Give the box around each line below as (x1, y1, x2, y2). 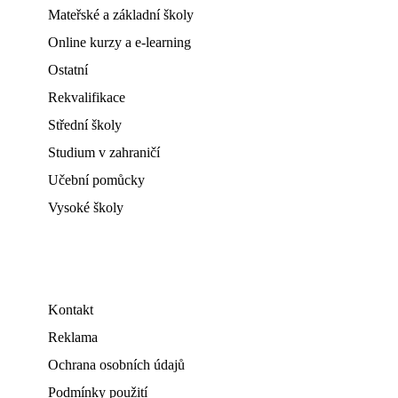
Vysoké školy (48, 200, 123, 215)
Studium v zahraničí (48, 145, 160, 160)
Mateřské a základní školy (48, 7, 194, 22)
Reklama (48, 330, 98, 345)
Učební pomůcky (48, 172, 145, 187)
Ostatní (48, 62, 88, 77)
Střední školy (48, 117, 122, 132)
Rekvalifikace (48, 90, 125, 105)
